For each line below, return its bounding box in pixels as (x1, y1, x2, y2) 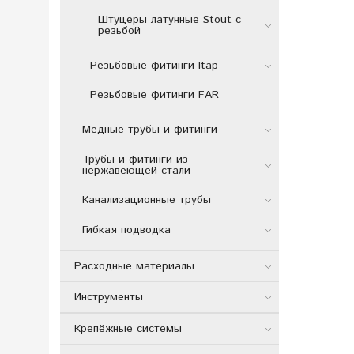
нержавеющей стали (81, 162, 190, 179)
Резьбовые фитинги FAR (89, 87, 219, 104)
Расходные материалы (73, 258, 194, 274)
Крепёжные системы (73, 321, 182, 337)
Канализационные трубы (81, 192, 211, 209)
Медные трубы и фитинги (81, 121, 217, 137)
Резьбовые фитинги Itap (89, 57, 218, 73)
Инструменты (73, 289, 143, 306)
